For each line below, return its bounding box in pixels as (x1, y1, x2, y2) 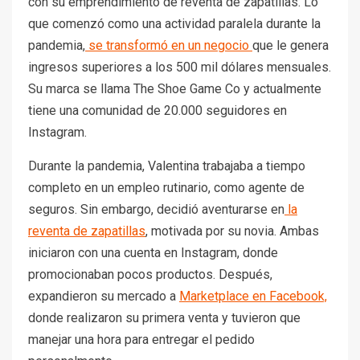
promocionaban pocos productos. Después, (28, 266, 272, 282)
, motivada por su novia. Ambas (145, 223, 319, 239)
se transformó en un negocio (85, 37, 252, 53)
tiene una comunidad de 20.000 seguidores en (28, 102, 287, 118)
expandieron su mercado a (28, 288, 179, 304)
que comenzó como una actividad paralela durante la (28, 15, 321, 31)
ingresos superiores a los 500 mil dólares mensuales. (28, 59, 331, 75)
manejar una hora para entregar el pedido (28, 331, 255, 347)
